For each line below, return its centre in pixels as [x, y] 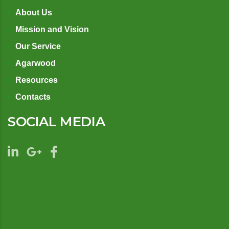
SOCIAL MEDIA [56, 122]
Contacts [33, 97]
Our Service [38, 47]
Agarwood [36, 63]
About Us [34, 13]
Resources [37, 80]
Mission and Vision [52, 30]
